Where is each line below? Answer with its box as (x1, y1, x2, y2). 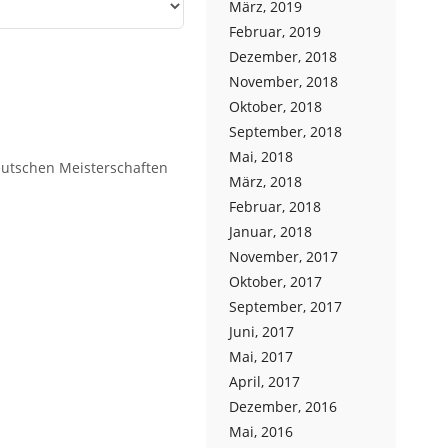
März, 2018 (229, 172, 302, 191)
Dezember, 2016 (229, 397, 337, 416)
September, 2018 (229, 122, 342, 141)
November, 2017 (229, 247, 338, 266)
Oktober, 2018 (229, 97, 322, 116)
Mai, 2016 (229, 422, 293, 441)
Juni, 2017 (229, 322, 294, 341)
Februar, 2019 (229, 22, 321, 41)
